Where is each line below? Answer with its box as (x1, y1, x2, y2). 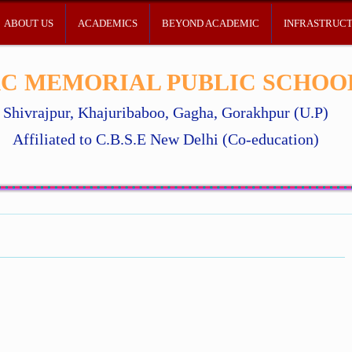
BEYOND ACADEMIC (162, 17, 259, 29)
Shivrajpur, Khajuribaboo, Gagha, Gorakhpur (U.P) (2, 104, 328, 121)
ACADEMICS (78, 17, 137, 29)
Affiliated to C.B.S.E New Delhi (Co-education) (12, 130, 319, 148)
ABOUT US (4, 17, 53, 29)
